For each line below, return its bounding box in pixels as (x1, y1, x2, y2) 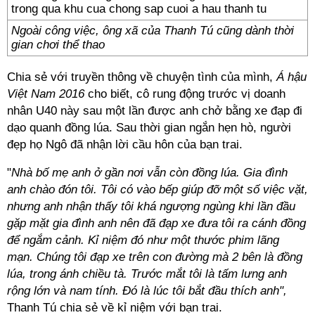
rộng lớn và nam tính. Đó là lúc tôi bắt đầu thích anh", (7, 284, 287, 297)
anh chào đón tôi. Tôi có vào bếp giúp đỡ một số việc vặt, (7, 183, 308, 196)
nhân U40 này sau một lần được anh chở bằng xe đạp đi (7, 104, 302, 117)
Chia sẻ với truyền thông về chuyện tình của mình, (7, 70, 276, 84)
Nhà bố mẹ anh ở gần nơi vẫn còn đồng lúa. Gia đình (11, 166, 288, 179)
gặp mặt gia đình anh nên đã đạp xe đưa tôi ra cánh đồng (7, 217, 306, 230)
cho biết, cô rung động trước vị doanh (88, 87, 285, 101)
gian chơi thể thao (11, 38, 105, 51)
